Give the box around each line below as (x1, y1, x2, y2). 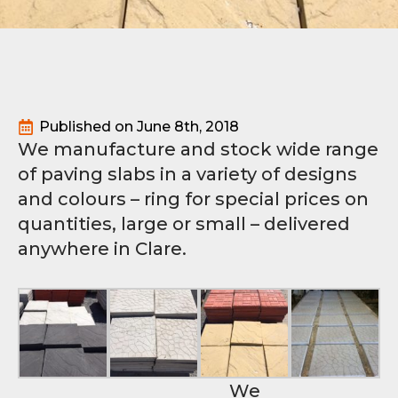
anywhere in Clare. (18, 238, 187, 259)
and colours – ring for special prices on (18, 188, 369, 210)
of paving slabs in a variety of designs (18, 163, 357, 185)
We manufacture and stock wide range (18, 139, 378, 160)
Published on (39, 118, 137, 135)
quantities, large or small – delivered (18, 213, 350, 235)
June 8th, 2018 (137, 118, 239, 135)
